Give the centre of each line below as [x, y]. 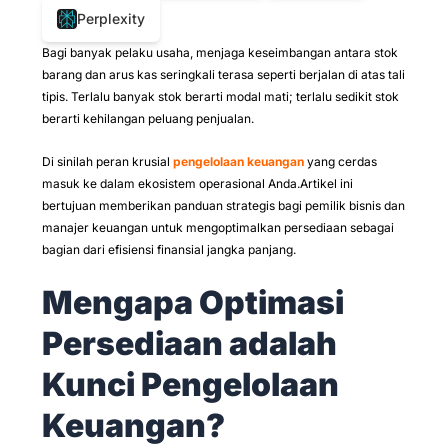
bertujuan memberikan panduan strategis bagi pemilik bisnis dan [223, 205]
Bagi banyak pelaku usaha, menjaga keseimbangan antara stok [220, 52]
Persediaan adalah [189, 343]
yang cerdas [340, 161]
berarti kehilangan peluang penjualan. [149, 118]
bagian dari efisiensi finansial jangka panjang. [169, 249]
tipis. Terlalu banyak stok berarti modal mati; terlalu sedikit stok [220, 96]
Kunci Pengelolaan [190, 384]
